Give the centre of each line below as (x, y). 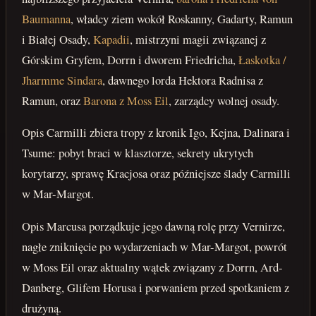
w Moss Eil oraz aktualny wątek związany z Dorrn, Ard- (153, 267)
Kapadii (112, 39)
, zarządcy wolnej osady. (224, 100)
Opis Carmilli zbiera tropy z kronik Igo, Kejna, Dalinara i (156, 133)
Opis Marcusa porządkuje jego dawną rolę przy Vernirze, (154, 226)
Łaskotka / (263, 59)
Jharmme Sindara (62, 80)
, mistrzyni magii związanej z (198, 39)
